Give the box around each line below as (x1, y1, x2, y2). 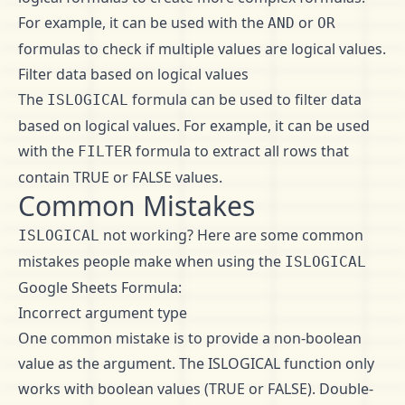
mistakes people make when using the (18, 251, 285, 271)
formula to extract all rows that (132, 141, 349, 161)
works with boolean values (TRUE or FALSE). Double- (18, 379, 373, 399)
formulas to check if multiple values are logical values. (18, 39, 386, 59)
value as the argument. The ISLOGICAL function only (18, 353, 374, 373)
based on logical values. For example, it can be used (18, 116, 370, 136)
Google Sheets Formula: (18, 278, 182, 297)
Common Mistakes (18, 187, 255, 224)
